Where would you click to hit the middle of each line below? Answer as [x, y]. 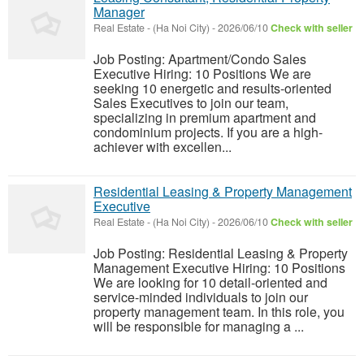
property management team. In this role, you [219, 312]
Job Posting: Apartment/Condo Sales [200, 59]
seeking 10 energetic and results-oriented [212, 89]
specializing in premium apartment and [205, 118]
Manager [119, 12]
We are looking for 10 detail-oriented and [210, 283]
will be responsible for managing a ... [199, 327]
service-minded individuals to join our [201, 297]
